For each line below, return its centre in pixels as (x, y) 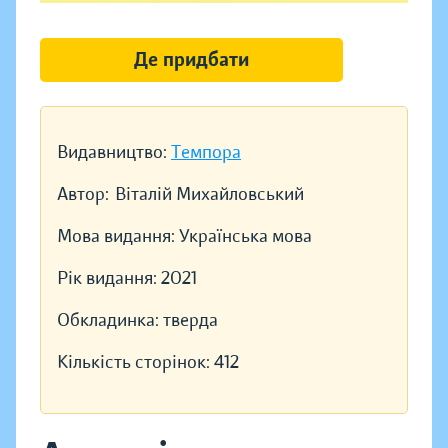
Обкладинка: (110, 320)
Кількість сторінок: (135, 362)
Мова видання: (118, 236)
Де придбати (191, 60)
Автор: (83, 194)
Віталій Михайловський (209, 194)
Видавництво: (114, 152)
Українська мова (245, 236)
